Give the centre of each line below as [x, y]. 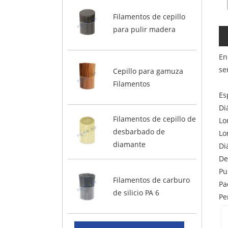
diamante [129, 145]
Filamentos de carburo [151, 180]
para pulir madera [144, 29]
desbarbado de [139, 132]
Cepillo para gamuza [148, 71]
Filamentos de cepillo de [154, 119]
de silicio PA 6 [136, 192]
